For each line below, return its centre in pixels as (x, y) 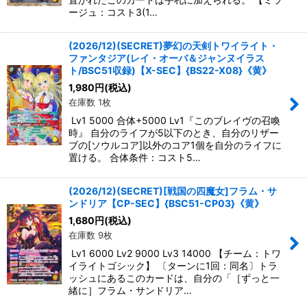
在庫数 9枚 (90, 235)
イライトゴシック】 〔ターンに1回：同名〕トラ (173, 265)
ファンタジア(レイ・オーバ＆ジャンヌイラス (167, 58)
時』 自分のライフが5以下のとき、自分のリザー (174, 132)
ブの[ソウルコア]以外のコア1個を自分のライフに (175, 145)
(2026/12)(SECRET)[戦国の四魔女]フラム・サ (173, 191)
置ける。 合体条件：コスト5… (135, 157)
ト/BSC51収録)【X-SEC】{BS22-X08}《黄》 (170, 70)
